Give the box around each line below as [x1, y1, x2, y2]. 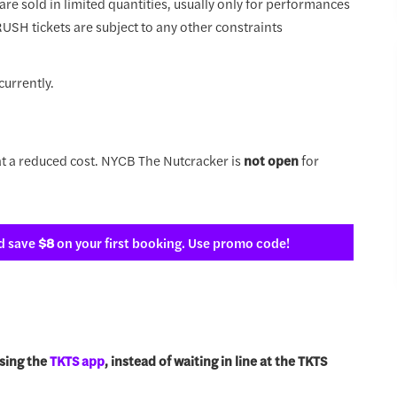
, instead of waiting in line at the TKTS [104, 350, 327, 370]
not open [243, 150, 299, 169]
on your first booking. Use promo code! [54, 232, 291, 252]
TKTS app [49, 350, 105, 370]
